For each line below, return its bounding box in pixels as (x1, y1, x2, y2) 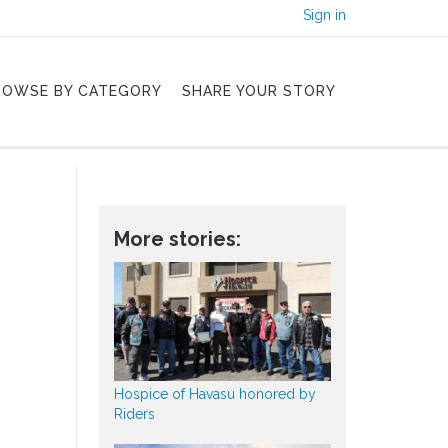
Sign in (303, 7, 346, 23)
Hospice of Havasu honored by (113, 386, 316, 403)
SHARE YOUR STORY (182, 83, 336, 99)
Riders (113, 406, 155, 423)
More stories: (113, 227, 241, 251)
